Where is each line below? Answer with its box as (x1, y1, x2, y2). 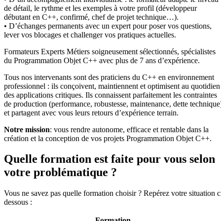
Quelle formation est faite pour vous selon (4, 152, 215, 166)
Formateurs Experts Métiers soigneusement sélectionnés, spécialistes (4, 47, 216, 56)
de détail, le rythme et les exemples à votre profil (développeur (4, 3, 197, 12)
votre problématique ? (4, 166, 117, 179)
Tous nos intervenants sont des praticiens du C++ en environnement (4, 73, 214, 81)
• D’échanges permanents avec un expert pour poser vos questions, (4, 21, 212, 30)
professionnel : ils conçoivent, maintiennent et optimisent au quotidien (4, 81, 220, 90)
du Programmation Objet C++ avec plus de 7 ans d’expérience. (4, 56, 200, 65)
